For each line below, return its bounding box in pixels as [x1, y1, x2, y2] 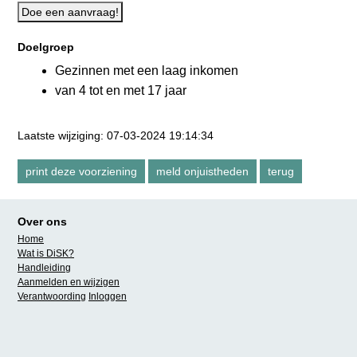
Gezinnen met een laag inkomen [55, 64, 238, 77]
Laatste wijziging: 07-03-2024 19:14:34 [18, 129, 214, 142]
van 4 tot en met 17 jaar [55, 84, 186, 97]
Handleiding [18, 262, 71, 273]
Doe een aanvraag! [22, 6, 119, 18]
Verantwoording [18, 291, 86, 302]
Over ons [18, 215, 67, 228]
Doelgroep [18, 41, 74, 53]
